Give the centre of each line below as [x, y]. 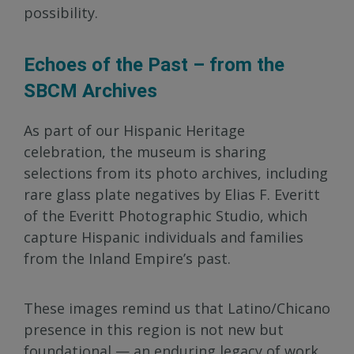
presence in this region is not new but [154, 329]
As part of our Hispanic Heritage [134, 130]
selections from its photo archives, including [176, 173]
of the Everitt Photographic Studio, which [166, 215]
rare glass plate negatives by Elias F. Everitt [172, 194]
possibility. [61, 12]
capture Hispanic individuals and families [164, 237]
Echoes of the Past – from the [154, 64]
